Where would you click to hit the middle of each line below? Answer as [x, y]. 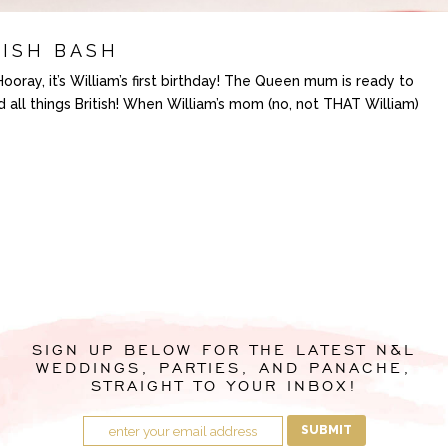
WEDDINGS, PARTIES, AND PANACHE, [224, 367]
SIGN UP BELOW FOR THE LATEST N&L [224, 349]
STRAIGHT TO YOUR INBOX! [224, 385]
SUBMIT [326, 430]
